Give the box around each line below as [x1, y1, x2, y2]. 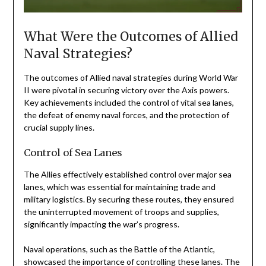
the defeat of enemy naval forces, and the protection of [23, 109, 229, 120]
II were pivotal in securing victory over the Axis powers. [23, 84, 229, 95]
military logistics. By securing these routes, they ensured [23, 194, 234, 204]
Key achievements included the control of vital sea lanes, [23, 97, 234, 107]
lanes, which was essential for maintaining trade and [23, 181, 216, 192]
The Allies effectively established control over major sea [23, 169, 232, 179]
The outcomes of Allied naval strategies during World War [23, 72, 238, 83]
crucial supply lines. [23, 122, 94, 132]
